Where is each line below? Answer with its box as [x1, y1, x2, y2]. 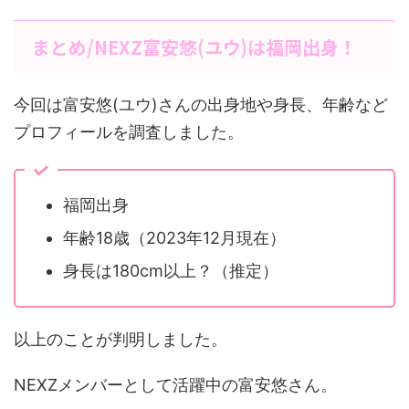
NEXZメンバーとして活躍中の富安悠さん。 [14, 374, 337, 394]
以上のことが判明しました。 [14, 329, 227, 349]
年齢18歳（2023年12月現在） [63, 228, 286, 248]
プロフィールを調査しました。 [14, 121, 244, 142]
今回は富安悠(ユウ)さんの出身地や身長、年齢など [14, 94, 388, 114]
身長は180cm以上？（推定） [63, 261, 278, 281]
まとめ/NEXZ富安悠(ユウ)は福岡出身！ [32, 33, 357, 60]
